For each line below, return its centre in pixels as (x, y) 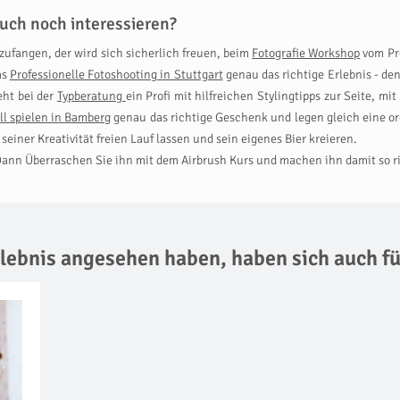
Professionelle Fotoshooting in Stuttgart (116, 75)
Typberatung (91, 96)
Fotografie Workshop (306, 53)
